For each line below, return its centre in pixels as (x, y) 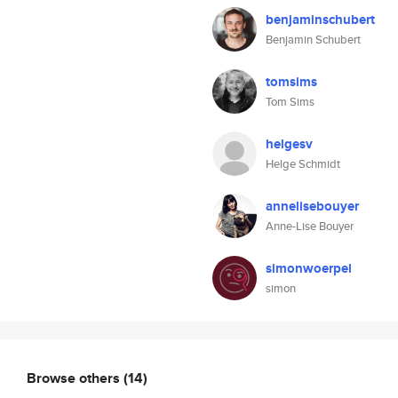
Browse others (75, 378)
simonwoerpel (309, 268)
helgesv (289, 144)
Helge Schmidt (303, 164)
